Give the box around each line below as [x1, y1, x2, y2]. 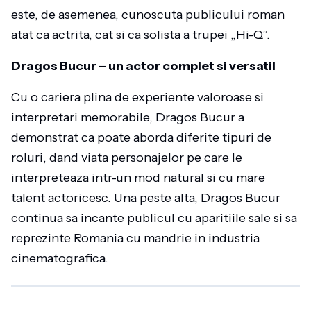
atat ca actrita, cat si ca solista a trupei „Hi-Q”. [11, 27, 270, 42]
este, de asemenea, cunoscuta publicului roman [11, 7, 285, 22]
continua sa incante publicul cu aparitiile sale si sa [11, 210, 297, 226]
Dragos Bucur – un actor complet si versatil [11, 58, 276, 74]
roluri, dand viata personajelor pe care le [11, 150, 242, 165]
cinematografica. [11, 251, 108, 266]
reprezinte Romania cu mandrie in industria [11, 230, 260, 246]
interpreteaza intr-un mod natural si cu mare [11, 170, 265, 185]
